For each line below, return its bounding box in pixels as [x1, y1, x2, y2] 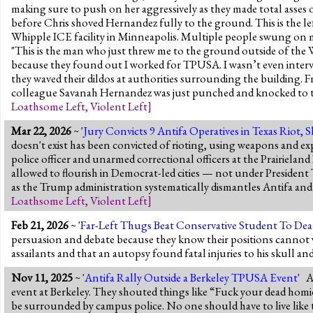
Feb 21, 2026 [11, 217, 68, 233]
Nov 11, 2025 [11, 269, 73, 285]
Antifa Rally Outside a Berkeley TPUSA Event [85, 269, 298, 285]
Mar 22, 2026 [11, 122, 71, 138]
